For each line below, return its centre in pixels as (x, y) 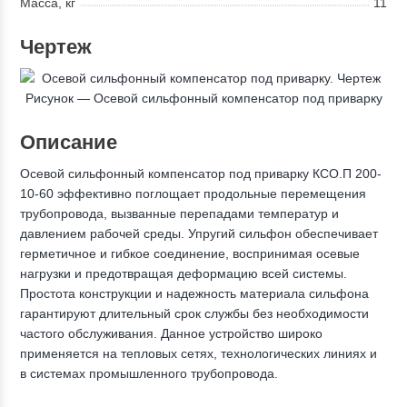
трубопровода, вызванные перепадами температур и (180, 213)
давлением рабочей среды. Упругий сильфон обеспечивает (199, 233)
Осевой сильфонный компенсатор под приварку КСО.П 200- (201, 174)
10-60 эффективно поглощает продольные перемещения (194, 194)
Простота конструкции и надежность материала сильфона (195, 293)
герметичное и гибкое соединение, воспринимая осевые (190, 253)
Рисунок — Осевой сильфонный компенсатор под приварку (203, 98)
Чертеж (56, 47)
